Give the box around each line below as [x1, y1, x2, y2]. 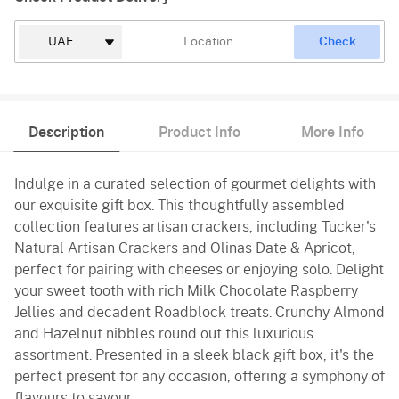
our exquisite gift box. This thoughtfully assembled [14, 199, 345, 214]
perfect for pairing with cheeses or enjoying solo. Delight [14, 263, 384, 278]
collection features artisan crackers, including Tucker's [14, 220, 376, 235]
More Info [300, 126, 364, 141]
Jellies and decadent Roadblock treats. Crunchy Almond [14, 305, 385, 321]
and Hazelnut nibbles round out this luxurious [14, 327, 313, 342]
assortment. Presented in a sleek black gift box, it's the [14, 348, 374, 363]
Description [28, 126, 105, 141]
